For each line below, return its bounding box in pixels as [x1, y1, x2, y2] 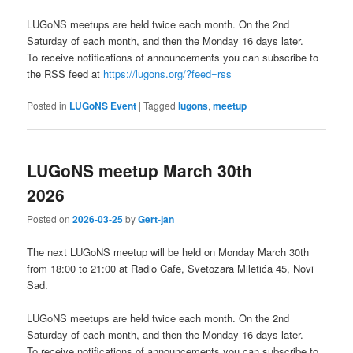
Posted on [27, 212, 73, 226]
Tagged [143, 98, 176, 112]
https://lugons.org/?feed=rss [103, 65, 232, 81]
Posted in [27, 98, 68, 112]
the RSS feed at [27, 65, 104, 81]
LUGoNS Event [69, 98, 137, 113]
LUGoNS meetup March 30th [27, 158, 253, 183]
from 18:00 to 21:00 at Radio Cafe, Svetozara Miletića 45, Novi [27, 260, 314, 276]
